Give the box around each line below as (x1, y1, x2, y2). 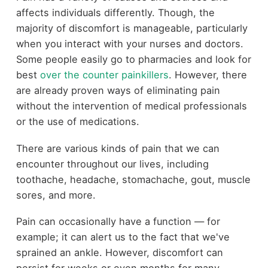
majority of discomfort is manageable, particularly (16, 22, 248, 35)
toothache (16, 173, 64, 185)
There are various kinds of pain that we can (16, 142, 220, 154)
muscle (217, 173, 251, 185)
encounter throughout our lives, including (16, 157, 209, 170)
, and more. (42, 188, 99, 201)
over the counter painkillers (39, 69, 169, 81)
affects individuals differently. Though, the (16, 7, 215, 19)
